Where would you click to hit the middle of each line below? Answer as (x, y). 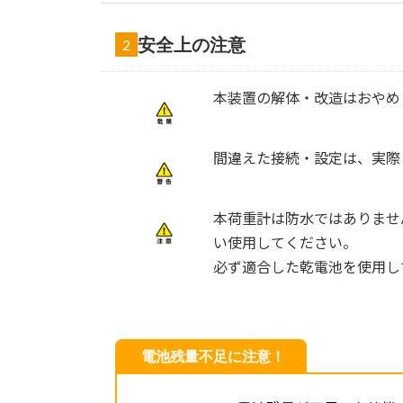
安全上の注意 (192, 45)
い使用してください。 (285, 242)
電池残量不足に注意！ (213, 356)
